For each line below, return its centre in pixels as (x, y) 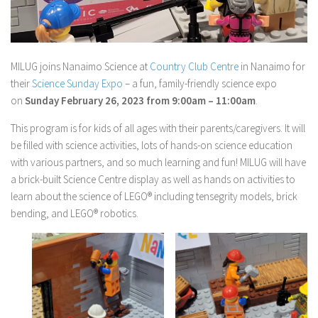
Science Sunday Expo (77, 83)
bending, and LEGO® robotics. (76, 213)
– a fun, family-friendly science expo (200, 83)
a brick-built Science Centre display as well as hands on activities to (153, 179)
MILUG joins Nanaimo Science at (80, 66)
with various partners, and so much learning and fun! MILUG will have (158, 162)
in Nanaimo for (272, 66)
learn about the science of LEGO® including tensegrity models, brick (154, 196)
